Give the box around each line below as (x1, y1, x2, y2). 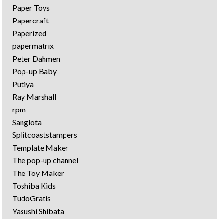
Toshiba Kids (12, 181, 56, 190)
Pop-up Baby (12, 66, 57, 76)
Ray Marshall (12, 92, 56, 101)
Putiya (12, 79, 34, 88)
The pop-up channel (12, 155, 78, 165)
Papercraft (12, 16, 49, 25)
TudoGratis (12, 194, 51, 203)
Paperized (12, 28, 46, 38)
